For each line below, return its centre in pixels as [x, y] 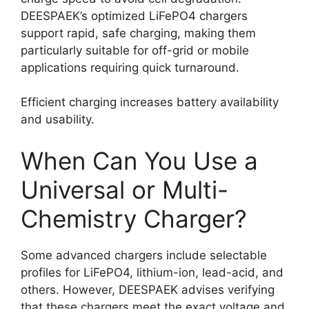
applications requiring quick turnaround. [130, 67]
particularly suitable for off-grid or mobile [135, 50]
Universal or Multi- [124, 189]
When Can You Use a [139, 160]
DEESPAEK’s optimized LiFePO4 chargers [134, 16]
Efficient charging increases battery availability [150, 102]
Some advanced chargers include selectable [144, 255]
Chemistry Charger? [134, 218]
